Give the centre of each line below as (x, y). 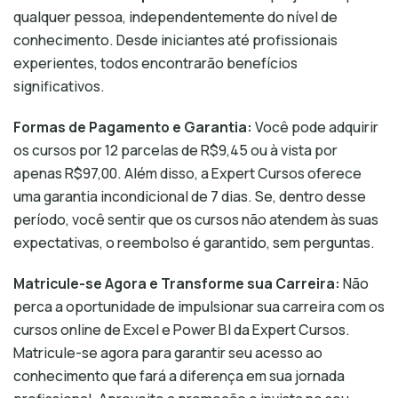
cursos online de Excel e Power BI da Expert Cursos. (182, 330)
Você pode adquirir (315, 127)
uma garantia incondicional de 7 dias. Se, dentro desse (190, 197)
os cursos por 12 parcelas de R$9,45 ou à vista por (175, 151)
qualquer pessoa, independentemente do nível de (175, 17)
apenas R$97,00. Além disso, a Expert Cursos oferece (187, 174)
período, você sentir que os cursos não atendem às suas (196, 220)
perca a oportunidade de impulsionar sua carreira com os (199, 307)
